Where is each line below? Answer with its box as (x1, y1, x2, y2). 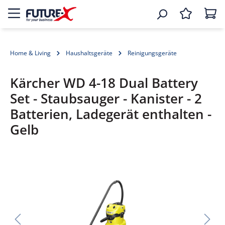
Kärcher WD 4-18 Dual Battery (10, 74, 198, 92)
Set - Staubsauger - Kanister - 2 (10, 90, 202, 107)
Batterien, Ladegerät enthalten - (10, 105, 211, 123)
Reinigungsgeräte (128, 49, 177, 57)
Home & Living (10, 49, 51, 57)
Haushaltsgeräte (66, 49, 113, 57)
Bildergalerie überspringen (10, 162, 111, 173)
